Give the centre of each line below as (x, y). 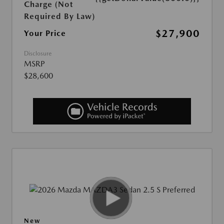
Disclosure (38, 54)
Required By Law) (59, 16)
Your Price (45, 33)
